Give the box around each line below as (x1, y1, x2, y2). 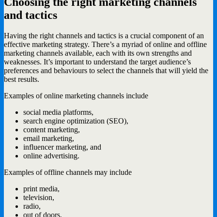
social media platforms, (23, 108, 93, 116)
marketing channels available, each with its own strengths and (4, 48, 192, 57)
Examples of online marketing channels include (4, 91, 148, 100)
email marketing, (23, 134, 74, 142)
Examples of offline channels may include (4, 168, 132, 176)
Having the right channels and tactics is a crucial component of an (4, 31, 204, 40)
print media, (23, 184, 60, 193)
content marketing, (23, 125, 80, 134)
